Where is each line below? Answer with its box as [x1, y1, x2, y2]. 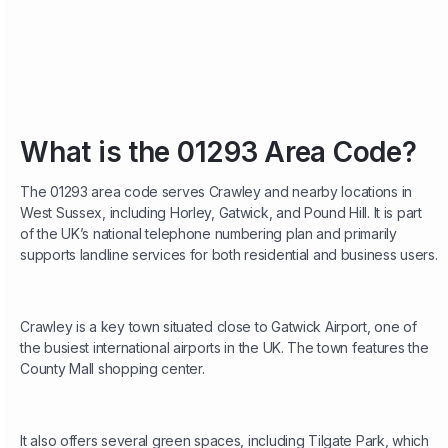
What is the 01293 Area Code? [20, 135, 417, 170]
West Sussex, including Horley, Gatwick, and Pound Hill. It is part [20, 204, 422, 222]
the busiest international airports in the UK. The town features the [20, 339, 429, 357]
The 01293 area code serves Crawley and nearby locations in [20, 183, 413, 201]
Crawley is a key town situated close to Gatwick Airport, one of [20, 318, 417, 336]
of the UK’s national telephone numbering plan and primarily [20, 225, 397, 243]
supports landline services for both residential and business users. [20, 246, 438, 264]
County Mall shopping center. [20, 360, 205, 378]
